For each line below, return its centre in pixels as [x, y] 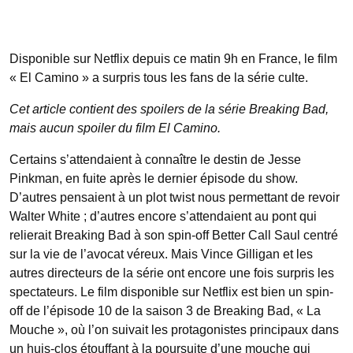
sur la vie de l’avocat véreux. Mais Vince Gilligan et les [161, 254]
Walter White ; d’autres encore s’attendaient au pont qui [163, 216]
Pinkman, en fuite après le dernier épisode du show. [154, 178]
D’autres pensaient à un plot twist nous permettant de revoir [175, 197]
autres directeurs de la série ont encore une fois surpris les [172, 273]
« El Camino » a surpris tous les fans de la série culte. [159, 77]
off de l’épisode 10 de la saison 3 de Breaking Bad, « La [165, 310]
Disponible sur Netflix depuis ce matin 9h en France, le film [173, 58]
